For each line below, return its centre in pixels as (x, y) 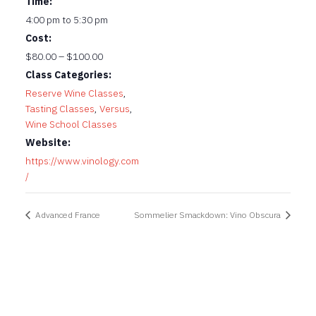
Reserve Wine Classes (74, 93)
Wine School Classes (71, 124)
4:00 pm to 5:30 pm (67, 20)
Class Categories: (68, 75)
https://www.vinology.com (82, 161)
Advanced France (67, 214)
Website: (48, 143)
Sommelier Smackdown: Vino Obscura (208, 214)
